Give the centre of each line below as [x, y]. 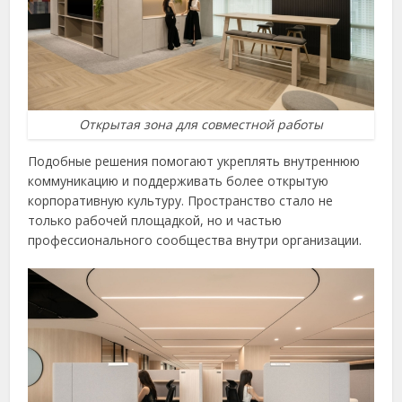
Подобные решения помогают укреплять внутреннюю [194, 162]
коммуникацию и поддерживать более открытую [179, 181]
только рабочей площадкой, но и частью [155, 221]
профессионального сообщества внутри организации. [195, 240]
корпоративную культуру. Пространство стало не [181, 201]
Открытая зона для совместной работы [201, 125]
